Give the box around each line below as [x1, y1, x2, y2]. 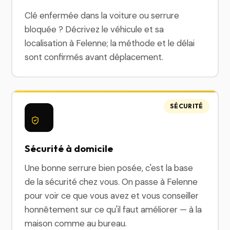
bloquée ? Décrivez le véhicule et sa [25, 24, 164, 35]
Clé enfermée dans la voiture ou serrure [25, 10, 180, 21]
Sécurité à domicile [25, 142, 113, 155]
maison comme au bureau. [25, 218, 127, 229]
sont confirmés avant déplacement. [25, 51, 164, 63]
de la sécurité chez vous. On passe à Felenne [25, 176, 198, 187]
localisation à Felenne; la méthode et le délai [25, 37, 195, 49]
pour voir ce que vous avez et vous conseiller [25, 190, 199, 201]
